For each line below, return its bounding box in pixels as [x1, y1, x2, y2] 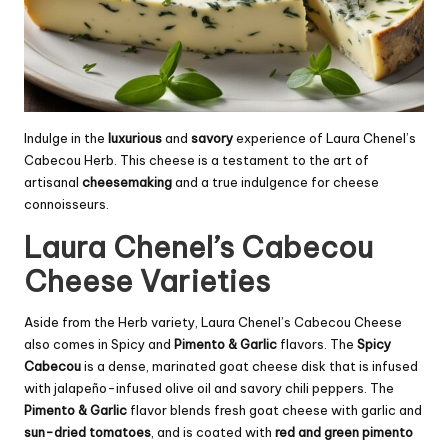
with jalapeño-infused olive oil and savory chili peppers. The [24, 380, 394, 397]
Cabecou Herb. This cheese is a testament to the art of [24, 152, 369, 169]
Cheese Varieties [24, 263, 270, 301]
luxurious [108, 130, 162, 147]
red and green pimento [275, 424, 413, 441]
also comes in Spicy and [24, 336, 174, 353]
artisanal [24, 174, 82, 191]
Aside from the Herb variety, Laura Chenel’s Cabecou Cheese [24, 314, 402, 331]
